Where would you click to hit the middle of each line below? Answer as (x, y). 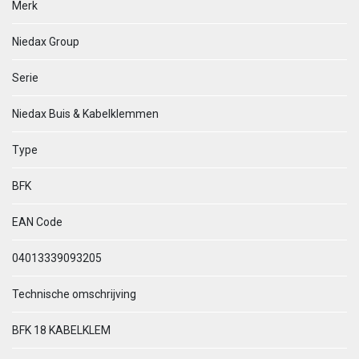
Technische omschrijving (74, 294)
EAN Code (37, 222)
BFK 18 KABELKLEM (61, 330)
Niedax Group (46, 42)
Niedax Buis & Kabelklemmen (85, 114)
